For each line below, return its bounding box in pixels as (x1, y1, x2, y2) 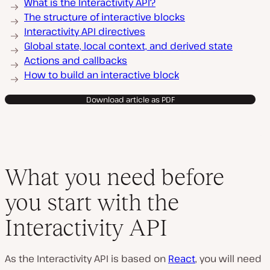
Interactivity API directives (24, 25, 145, 38)
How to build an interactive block (24, 68, 179, 81)
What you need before (5, 164, 224, 190)
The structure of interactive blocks (24, 10, 185, 24)
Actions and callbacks (24, 54, 127, 67)
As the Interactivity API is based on (5, 252, 168, 265)
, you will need (195, 252, 262, 265)
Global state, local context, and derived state (24, 39, 233, 52)
